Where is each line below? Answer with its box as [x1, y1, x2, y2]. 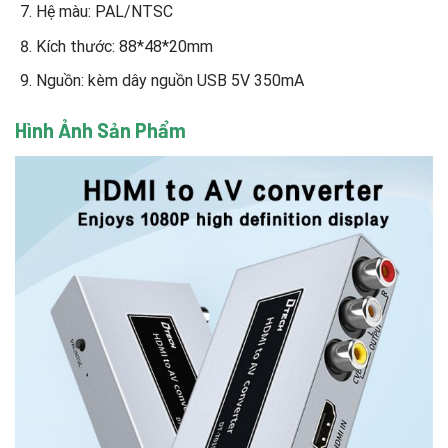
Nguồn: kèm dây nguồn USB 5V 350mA [35, 71, 304, 91]
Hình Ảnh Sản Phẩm [15, 117, 186, 142]
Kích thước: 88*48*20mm [35, 36, 213, 56]
